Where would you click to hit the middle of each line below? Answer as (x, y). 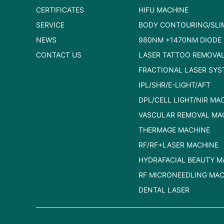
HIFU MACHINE (163, 10)
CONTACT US (59, 55)
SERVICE (50, 25)
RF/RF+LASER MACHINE (178, 145)
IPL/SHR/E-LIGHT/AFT (174, 85)
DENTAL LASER (164, 190)
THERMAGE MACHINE (174, 130)
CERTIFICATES (60, 10)
